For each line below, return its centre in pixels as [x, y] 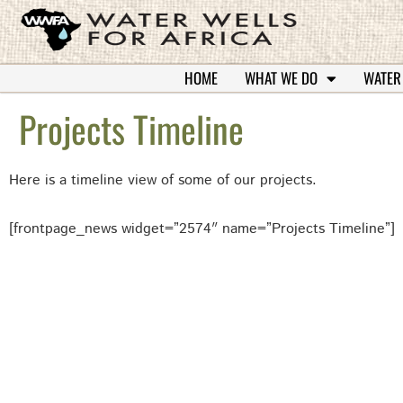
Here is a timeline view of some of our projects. [163, 180]
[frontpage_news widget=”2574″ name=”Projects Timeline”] [202, 229]
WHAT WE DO [281, 78]
